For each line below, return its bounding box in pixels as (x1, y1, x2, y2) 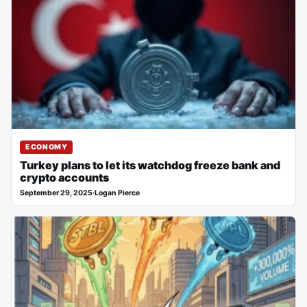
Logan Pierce (95, 188, 140, 198)
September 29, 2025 (20, 188, 93, 198)
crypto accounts (20, 171, 109, 185)
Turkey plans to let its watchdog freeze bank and (20, 158, 280, 173)
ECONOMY (25, 143, 68, 152)
